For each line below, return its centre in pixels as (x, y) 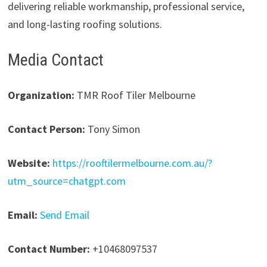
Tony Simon (112, 129)
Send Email (64, 215)
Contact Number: (49, 249)
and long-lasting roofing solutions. (85, 24)
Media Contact (55, 60)
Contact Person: (46, 129)
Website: (29, 163)
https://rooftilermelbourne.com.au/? (132, 163)
